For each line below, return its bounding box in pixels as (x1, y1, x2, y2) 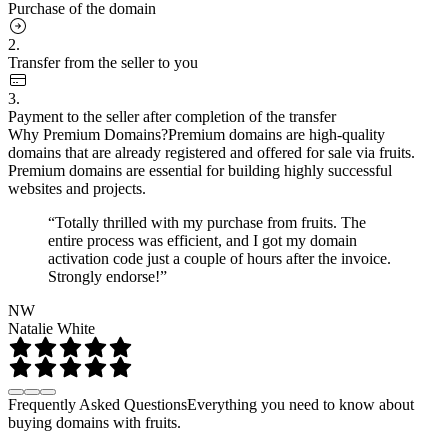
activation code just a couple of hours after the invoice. (48, 249, 391, 267)
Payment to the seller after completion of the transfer (8, 107, 336, 125)
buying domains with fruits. (8, 413, 181, 431)
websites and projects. (8, 179, 146, 197)
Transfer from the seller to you (8, 53, 198, 71)
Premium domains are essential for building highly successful (8, 161, 392, 179)
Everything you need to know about (187, 395, 414, 413)
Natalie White (8, 319, 95, 337)
